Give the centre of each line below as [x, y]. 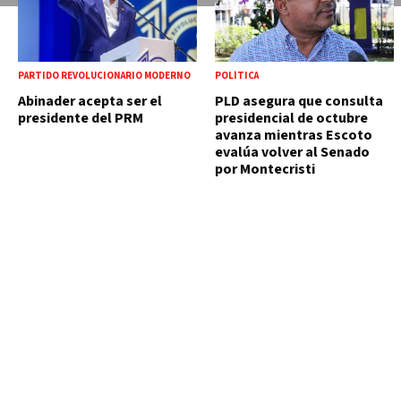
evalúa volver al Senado [292, 153]
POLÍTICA [237, 76]
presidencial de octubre [291, 119]
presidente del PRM [81, 119]
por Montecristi [265, 170]
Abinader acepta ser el [90, 102]
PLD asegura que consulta [299, 102]
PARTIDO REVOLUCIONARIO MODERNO [104, 76]
